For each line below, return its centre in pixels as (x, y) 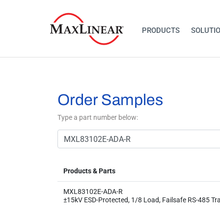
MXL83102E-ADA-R (93, 192)
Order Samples (110, 100)
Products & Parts (89, 171)
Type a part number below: (98, 117)
